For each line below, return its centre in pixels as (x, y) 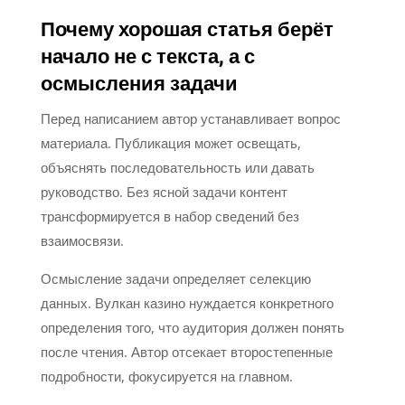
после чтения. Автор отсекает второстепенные (186, 351)
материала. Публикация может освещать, (170, 142)
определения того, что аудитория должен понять (192, 327)
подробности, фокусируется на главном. (166, 376)
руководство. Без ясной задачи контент (164, 191)
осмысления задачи (139, 84)
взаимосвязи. (82, 240)
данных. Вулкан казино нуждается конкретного (187, 302)
